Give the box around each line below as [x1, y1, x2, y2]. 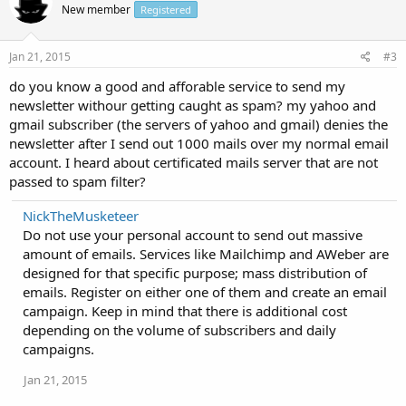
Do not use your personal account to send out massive [23, 225, 362, 244]
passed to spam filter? [9, 171, 146, 190]
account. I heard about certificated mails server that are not [9, 152, 378, 171]
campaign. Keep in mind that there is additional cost [23, 301, 347, 320]
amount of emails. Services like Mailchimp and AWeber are [23, 244, 389, 263]
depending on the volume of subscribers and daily [23, 320, 336, 339]
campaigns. [23, 339, 94, 358]
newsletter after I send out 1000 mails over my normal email [9, 133, 389, 152]
